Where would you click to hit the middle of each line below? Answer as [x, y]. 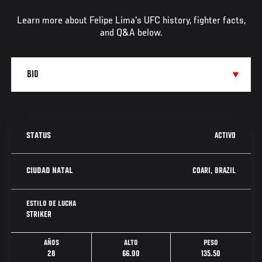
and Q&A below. [131, 34]
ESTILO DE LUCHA [51, 204]
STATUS [39, 136]
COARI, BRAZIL [214, 170]
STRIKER [39, 214]
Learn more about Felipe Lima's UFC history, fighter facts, [131, 21]
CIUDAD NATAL [50, 171]
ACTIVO [225, 135]
